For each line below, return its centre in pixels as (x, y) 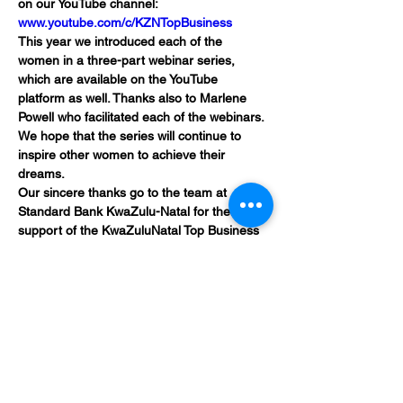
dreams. (41, 174)
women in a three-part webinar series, (128, 60)
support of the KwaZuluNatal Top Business (140, 230)
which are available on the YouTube (120, 79)
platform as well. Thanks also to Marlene (134, 98)
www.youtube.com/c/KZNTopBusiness (125, 22)
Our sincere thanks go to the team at (124, 193)
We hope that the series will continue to (131, 136)
